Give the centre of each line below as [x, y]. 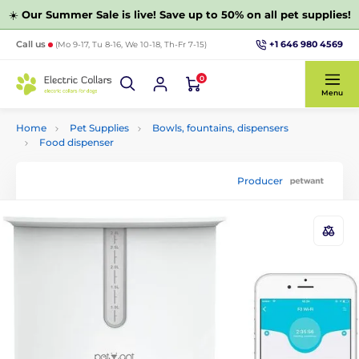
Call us [32, 44]
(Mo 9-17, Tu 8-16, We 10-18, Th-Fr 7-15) [131, 44]
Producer [260, 180]
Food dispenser [77, 142]
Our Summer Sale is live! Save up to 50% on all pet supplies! [186, 14]
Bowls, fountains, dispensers [220, 128]
